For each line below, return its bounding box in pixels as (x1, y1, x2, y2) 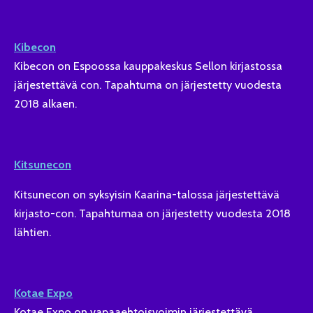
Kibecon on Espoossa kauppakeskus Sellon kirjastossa (14, 59, 282, 73)
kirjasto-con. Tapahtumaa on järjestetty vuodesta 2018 (14, 206, 291, 221)
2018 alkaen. (14, 96, 77, 111)
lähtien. (14, 225, 51, 240)
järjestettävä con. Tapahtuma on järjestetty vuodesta (14, 78, 282, 92)
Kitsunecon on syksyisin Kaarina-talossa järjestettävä (14, 187, 279, 202)
